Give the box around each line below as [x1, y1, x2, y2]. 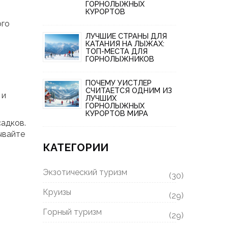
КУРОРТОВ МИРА [85, 108, 148, 118]
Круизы [42, 187, 71, 197]
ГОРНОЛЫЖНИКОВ [85, 54, 154, 63]
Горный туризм [42, 207, 102, 217]
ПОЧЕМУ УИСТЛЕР [85, 78, 152, 87]
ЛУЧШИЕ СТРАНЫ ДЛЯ [85, 31, 167, 40]
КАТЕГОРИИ [42, 141, 108, 154]
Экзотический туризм [42, 167, 127, 178]
